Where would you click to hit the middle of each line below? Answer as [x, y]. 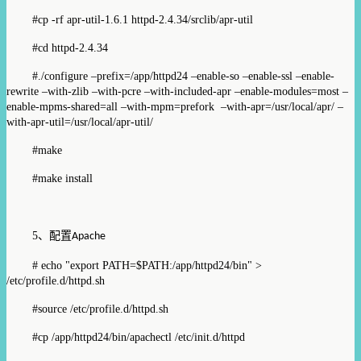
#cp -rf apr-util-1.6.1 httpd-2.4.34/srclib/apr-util [143, 19]
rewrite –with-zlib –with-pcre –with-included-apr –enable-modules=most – [177, 91]
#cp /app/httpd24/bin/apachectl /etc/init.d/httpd [139, 337]
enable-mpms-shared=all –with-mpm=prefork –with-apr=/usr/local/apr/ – [175, 106]
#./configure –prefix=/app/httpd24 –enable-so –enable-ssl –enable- [183, 76]
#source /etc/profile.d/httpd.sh [100, 309]
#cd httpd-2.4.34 [70, 48]
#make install [62, 178]
